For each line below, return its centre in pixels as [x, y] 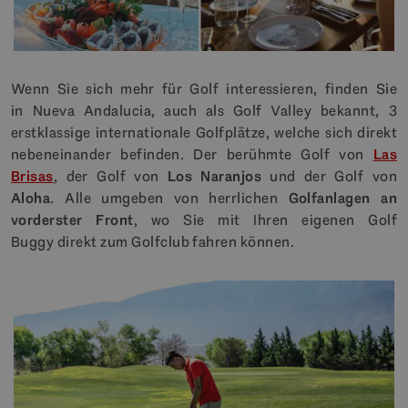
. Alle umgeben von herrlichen [169, 199]
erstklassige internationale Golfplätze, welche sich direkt [204, 133]
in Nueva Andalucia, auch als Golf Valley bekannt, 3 [204, 111]
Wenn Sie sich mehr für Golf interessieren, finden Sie [204, 89]
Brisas [32, 177]
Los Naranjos [214, 177]
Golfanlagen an [342, 199]
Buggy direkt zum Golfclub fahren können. [153, 242]
